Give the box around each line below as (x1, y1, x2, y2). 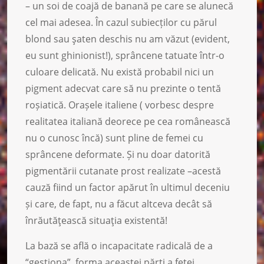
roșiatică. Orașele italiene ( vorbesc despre (25, 98, 214, 111)
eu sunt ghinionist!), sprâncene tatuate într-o (25, 48, 225, 62)
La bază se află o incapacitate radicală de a (25, 239, 213, 252)
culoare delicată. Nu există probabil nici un (25, 65, 214, 78)
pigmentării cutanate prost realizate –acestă (25, 164, 221, 177)
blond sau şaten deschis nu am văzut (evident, (25, 32, 230, 45)
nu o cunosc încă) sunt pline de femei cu (25, 131, 203, 144)
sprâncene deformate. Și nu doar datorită (25, 147, 210, 161)
